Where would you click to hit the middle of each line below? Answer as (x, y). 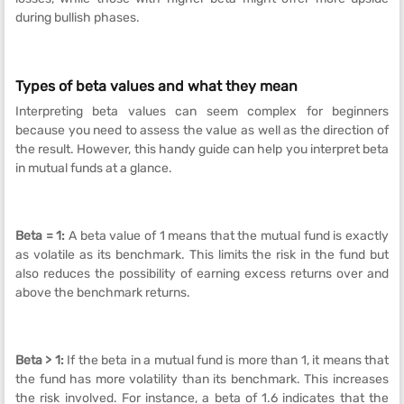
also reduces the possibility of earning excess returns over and (202, 274)
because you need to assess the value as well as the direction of (202, 130)
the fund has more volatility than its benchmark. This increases (202, 379)
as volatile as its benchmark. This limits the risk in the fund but (202, 255)
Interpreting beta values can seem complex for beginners (202, 111)
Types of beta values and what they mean (156, 86)
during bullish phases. (78, 18)
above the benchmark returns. (103, 293)
